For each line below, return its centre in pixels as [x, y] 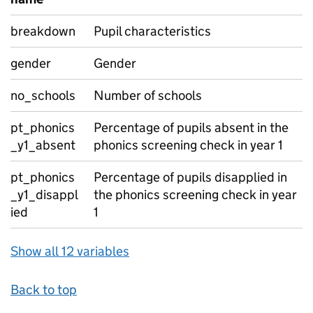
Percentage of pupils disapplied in [190, 177]
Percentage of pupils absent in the [191, 128]
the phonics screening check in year [195, 195]
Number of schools [148, 95]
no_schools [43, 95]
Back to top [44, 290]
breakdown [43, 31]
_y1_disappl [44, 195]
